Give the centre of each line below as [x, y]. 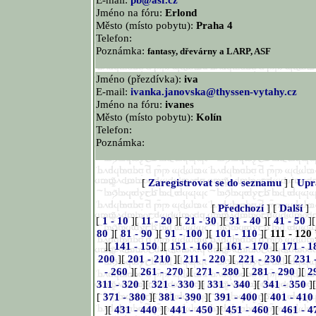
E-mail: [113, 91]
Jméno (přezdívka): [140, 79]
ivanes [180, 104]
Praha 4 [214, 25]
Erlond [181, 12]
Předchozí [241, 208]
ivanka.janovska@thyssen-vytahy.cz [214, 91]
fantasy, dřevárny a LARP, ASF [209, 51]
